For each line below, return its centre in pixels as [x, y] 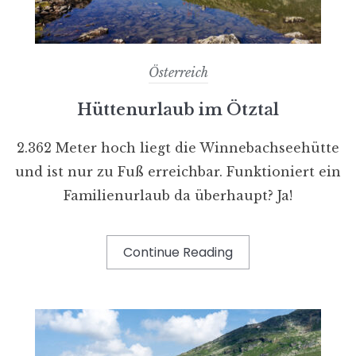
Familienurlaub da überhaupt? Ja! [178, 195]
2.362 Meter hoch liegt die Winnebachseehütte [178, 147]
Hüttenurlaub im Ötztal [178, 109]
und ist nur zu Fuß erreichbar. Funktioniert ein [178, 171]
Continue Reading [178, 252]
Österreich [178, 72]
